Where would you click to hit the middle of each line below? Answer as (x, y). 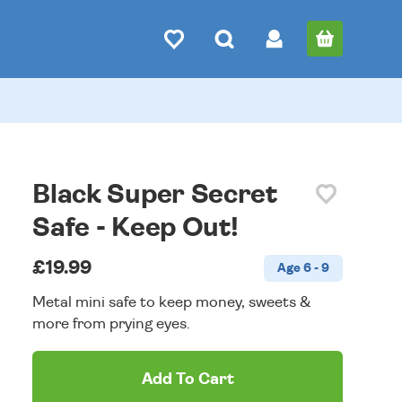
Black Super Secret (155, 195)
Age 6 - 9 (303, 268)
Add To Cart (188, 380)
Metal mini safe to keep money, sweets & (172, 302)
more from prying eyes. (112, 323)
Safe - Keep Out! (135, 228)
